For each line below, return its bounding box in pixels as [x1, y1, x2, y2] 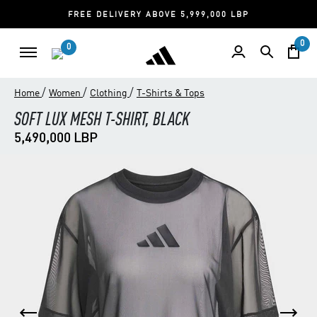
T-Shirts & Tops [137, 88, 204, 98]
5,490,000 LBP [14, 132, 97, 145]
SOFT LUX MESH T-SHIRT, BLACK [14, 111, 190, 129]
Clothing [90, 88, 129, 98]
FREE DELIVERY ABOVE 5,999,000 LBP [68, 11, 250, 19]
